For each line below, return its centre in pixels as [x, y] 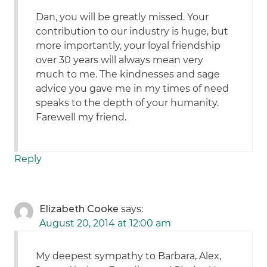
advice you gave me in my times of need [133, 89]
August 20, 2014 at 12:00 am [105, 223]
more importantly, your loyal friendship [128, 46]
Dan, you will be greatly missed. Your [122, 17]
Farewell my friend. [81, 117]
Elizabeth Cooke [79, 209]
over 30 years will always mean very [120, 60]
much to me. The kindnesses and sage [128, 74]
